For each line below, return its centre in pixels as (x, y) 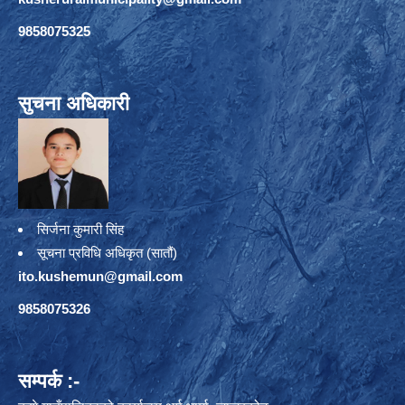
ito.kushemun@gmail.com (100, 276)
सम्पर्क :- (49, 381)
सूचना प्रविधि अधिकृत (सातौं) (107, 252)
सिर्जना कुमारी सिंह (84, 229)
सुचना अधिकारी (74, 103)
